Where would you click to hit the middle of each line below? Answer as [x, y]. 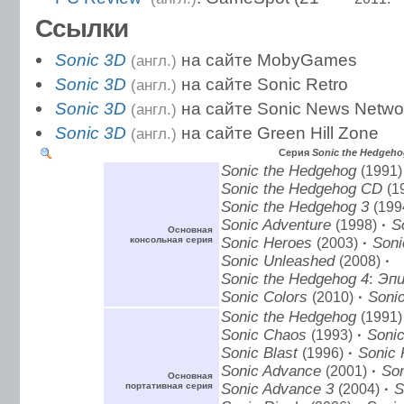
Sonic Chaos [264, 335]
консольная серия [171, 239]
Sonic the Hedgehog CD [302, 188]
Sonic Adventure [276, 225]
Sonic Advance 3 [277, 389]
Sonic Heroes [266, 243]
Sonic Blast [259, 353]
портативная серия [169, 385]
